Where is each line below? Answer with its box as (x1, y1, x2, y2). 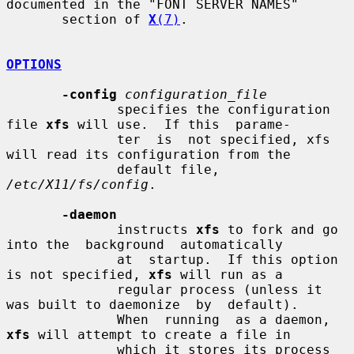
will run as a (172, 266, 283, 282)
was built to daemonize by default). (6, 296, 299, 312)
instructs (117, 221, 196, 237)
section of (62, 11, 149, 27)
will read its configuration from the (6, 146, 291, 162)
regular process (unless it (6, 281, 117, 297)
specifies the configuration (6, 101, 117, 117)
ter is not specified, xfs (6, 131, 117, 147)
